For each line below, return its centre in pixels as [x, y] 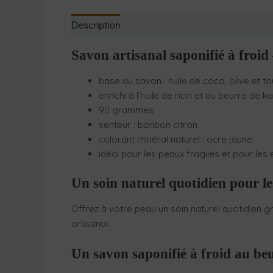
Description [96, 26]
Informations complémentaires [197, 26]
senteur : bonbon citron [148, 124]
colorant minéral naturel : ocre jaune [175, 139]
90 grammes [126, 110]
